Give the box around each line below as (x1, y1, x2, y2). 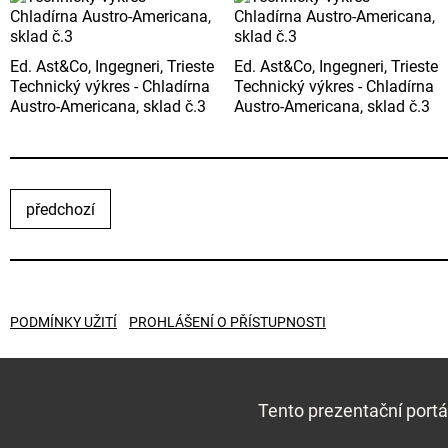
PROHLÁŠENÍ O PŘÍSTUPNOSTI (129, 314, 326, 331)
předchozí (26, 200, 95, 220)
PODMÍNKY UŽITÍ (10, 314, 117, 331)
